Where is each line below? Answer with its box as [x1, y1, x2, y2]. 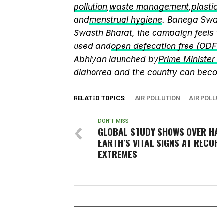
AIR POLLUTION [135, 94, 180, 102]
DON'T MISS [98, 118, 129, 124]
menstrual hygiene [89, 15, 162, 25]
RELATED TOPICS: [74, 94, 126, 102]
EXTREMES [98, 147, 137, 161]
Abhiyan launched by [74, 54, 158, 64]
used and [74, 41, 111, 51]
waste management [109, 1, 189, 12]
